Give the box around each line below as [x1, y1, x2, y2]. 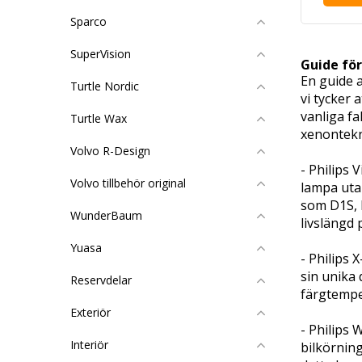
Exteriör [70, 305, 111, 320]
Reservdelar [70, 272, 132, 288]
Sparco [70, 14, 107, 29]
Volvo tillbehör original [70, 175, 186, 191]
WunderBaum [70, 208, 142, 223]
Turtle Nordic [70, 78, 139, 94]
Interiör [70, 337, 108, 352]
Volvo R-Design [70, 143, 150, 158]
